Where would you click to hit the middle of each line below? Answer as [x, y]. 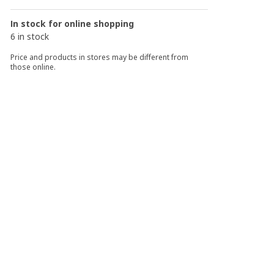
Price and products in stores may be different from [100, 57]
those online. [33, 67]
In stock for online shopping [72, 24]
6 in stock [30, 36]
